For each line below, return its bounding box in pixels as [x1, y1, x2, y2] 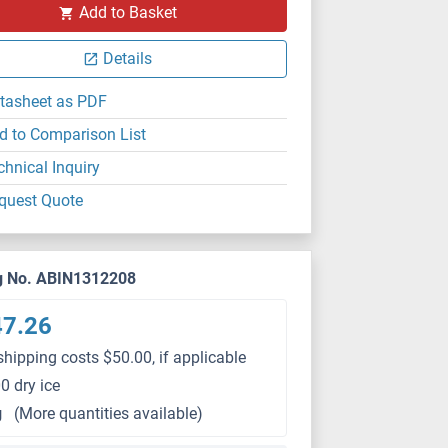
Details [103, 49, 153, 68]
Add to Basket [78, 3, 177, 22]
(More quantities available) [14, 404, 204, 423]
